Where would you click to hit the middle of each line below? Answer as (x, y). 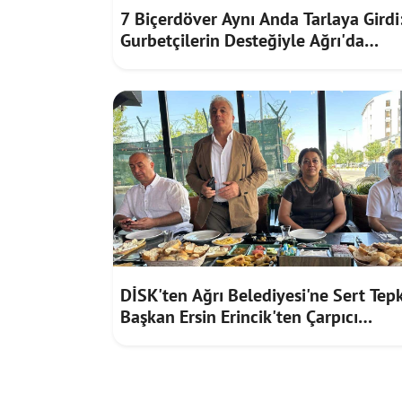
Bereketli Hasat (179, 62)
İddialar (150, 339)
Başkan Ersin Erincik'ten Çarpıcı (239, 317)
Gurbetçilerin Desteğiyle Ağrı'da (242, 41)
